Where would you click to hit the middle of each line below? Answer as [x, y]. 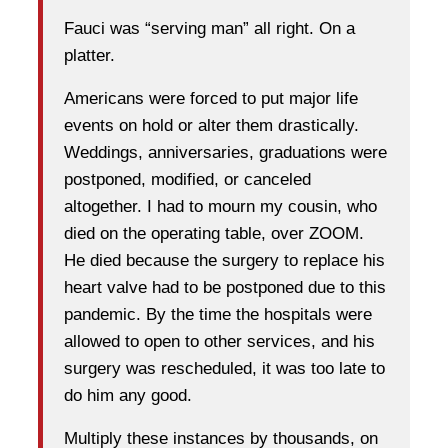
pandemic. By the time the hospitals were [218, 315]
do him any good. [128, 396]
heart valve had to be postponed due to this [225, 288]
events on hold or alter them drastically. [211, 126]
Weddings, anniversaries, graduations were [225, 153]
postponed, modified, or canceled [187, 180]
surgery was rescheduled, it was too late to [224, 369]
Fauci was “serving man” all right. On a [209, 29]
